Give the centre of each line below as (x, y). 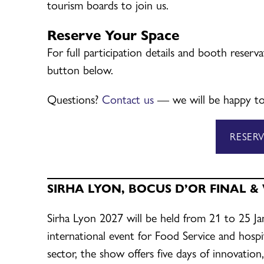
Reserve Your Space (113, 34)
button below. (80, 69)
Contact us (128, 98)
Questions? (75, 98)
